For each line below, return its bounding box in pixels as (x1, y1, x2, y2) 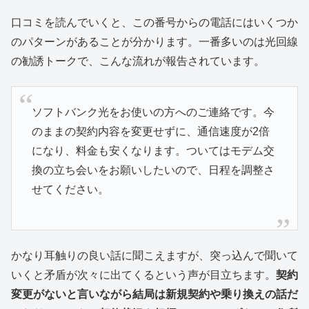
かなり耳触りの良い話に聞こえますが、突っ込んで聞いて (11, 249, 298, 261)
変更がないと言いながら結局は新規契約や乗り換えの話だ (11, 288, 298, 300)
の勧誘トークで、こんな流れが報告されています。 (11, 54, 265, 67)
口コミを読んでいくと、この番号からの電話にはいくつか (11, 16, 298, 28)
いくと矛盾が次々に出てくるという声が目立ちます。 (11, 268, 276, 281)
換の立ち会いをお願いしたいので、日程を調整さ (31, 163, 275, 176)
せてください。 (31, 183, 109, 195)
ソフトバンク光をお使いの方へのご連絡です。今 (31, 106, 275, 118)
